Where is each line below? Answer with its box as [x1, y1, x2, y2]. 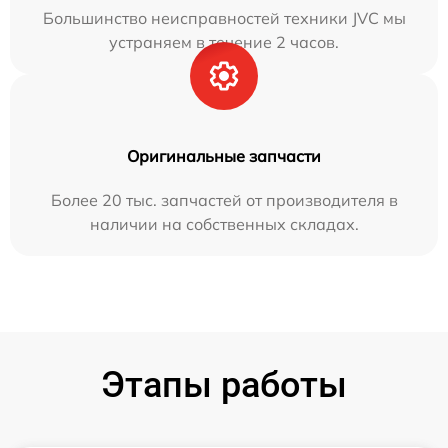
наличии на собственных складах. [89, 214, 359, 234]
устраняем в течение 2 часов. [109, 32, 339, 52]
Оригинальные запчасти [127, 146, 321, 166]
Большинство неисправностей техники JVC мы [42, 8, 406, 28]
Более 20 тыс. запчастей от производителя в [50, 190, 398, 210]
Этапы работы [101, 364, 347, 406]
